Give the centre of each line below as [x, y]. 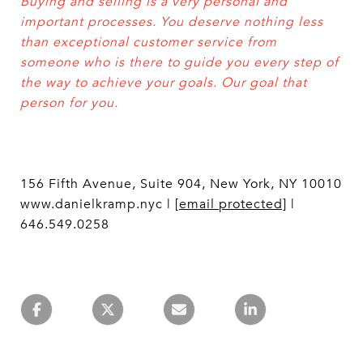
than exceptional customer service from [149, 43]
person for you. [69, 103]
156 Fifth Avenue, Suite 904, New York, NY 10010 [181, 184]
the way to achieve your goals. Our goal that [164, 83]
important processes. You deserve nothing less [172, 22]
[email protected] [231, 205]
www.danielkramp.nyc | [98, 205]
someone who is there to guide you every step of [179, 63]
